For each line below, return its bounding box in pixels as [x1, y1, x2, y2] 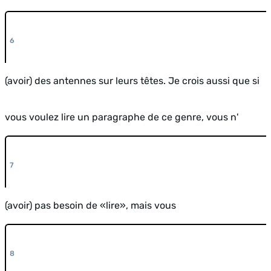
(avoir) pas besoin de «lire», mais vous [5, 199, 176, 211]
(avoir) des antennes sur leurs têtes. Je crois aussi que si [5, 74, 260, 87]
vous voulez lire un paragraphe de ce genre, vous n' [5, 111, 238, 123]
